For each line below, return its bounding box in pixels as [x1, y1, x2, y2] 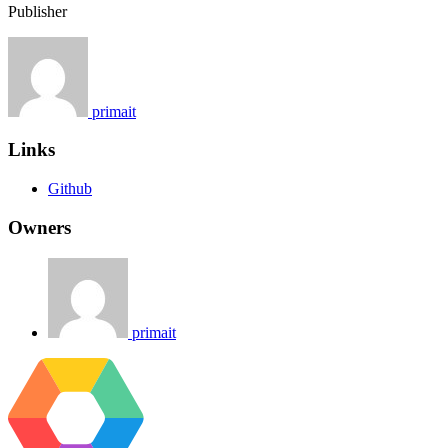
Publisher [8, 2, 67, 20]
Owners [8, 216, 71, 238]
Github [48, 180, 92, 198]
